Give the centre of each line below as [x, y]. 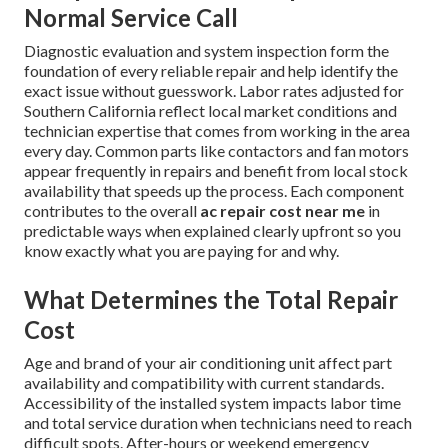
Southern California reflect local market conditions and [210, 110]
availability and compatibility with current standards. [204, 382]
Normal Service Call [131, 17]
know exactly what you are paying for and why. [181, 250]
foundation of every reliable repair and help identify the [211, 70]
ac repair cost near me [282, 210]
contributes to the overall [112, 210]
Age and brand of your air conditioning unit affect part [208, 362]
